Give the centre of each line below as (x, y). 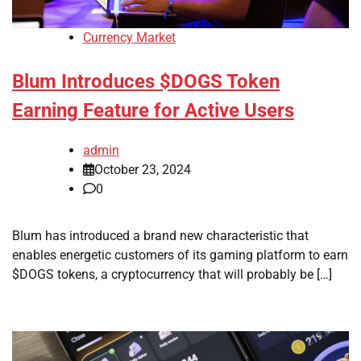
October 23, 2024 (143, 170)
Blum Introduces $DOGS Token (146, 82)
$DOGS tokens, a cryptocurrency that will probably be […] (172, 275)
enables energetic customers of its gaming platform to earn (180, 255)
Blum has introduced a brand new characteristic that (160, 236)
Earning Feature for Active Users (153, 111)
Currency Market (129, 38)
